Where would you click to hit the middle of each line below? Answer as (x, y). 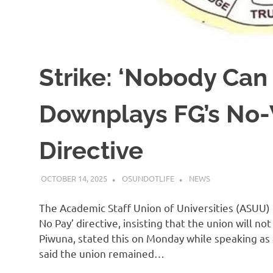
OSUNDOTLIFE (148, 179)
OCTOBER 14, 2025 (74, 179)
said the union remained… (102, 253)
